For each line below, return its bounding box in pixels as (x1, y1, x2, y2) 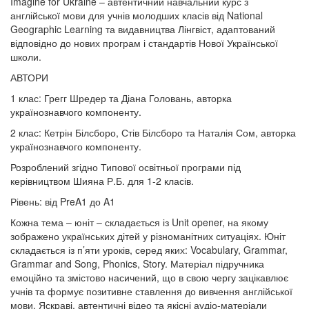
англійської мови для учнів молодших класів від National (10, 8, 263, 22)
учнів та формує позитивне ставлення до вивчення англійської (10, 284, 292, 298)
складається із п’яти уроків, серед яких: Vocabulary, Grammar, (10, 243, 288, 257)
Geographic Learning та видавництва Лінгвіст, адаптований (10, 22, 275, 36)
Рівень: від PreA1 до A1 (10, 195, 115, 208)
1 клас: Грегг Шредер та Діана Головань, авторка (10, 91, 232, 105)
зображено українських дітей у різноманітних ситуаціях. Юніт (10, 229, 286, 243)
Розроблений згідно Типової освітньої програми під (10, 160, 241, 174)
